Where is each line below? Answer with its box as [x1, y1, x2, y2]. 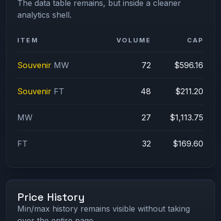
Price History [17, 190, 85, 204]
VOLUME [116, 36, 151, 44]
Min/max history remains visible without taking [17, 203, 190, 214]
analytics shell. [17, 9, 72, 20]
